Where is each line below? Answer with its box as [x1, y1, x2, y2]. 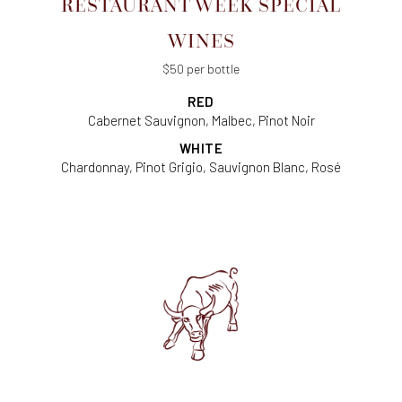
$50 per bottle [162, 61, 240, 77]
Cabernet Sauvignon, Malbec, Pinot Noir [87, 112, 315, 129]
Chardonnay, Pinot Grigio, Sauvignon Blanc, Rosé [61, 159, 341, 176]
